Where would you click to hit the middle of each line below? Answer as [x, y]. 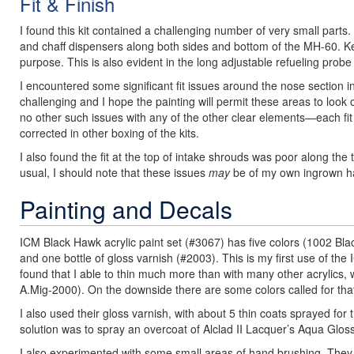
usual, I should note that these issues [114, 172]
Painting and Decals [126, 209]
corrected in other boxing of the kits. [109, 133]
